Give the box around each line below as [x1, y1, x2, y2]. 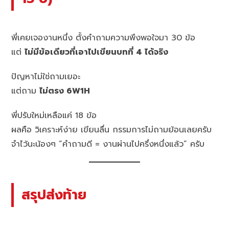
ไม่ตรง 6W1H [39, 85, 90, 98]
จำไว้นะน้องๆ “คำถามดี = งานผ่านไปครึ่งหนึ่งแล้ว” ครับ [11, 138, 205, 151]
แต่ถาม [11, 85, 40, 98]
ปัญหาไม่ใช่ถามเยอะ [11, 71, 81, 83]
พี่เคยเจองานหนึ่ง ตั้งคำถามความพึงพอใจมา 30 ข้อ [11, 32, 196, 44]
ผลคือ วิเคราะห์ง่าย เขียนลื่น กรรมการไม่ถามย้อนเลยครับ [11, 124, 212, 136]
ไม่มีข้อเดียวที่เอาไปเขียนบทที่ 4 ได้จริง [25, 46, 169, 59]
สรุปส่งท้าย [21, 185, 87, 205]
